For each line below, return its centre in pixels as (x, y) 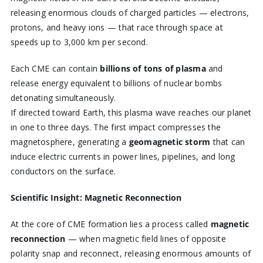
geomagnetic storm (170, 142)
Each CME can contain (55, 69)
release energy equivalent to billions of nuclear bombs (116, 83)
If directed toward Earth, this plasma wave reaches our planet (131, 113)
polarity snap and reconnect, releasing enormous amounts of (131, 254)
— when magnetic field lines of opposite (146, 239)
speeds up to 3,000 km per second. (79, 42)
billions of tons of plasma (153, 69)
